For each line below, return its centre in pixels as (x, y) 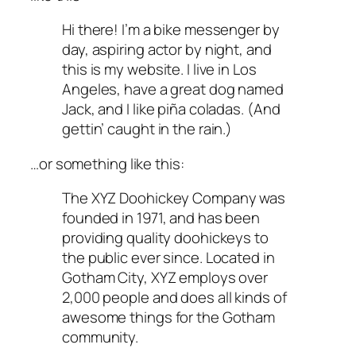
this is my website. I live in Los (159, 70)
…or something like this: (107, 163)
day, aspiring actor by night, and (167, 50)
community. (101, 337)
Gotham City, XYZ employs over (165, 278)
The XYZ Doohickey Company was (174, 198)
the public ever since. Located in (168, 258)
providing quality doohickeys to (165, 238)
